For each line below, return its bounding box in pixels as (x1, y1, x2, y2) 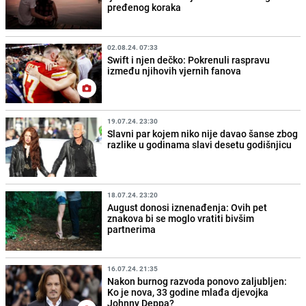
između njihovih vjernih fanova (107, 64, 242, 77)
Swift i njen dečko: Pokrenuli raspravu (107, 53, 270, 66)
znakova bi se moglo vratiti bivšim (107, 211, 255, 225)
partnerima (107, 222, 156, 236)
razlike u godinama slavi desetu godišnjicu (107, 137, 292, 151)
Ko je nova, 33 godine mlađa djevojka (107, 285, 269, 298)
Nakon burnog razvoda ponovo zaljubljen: (107, 274, 288, 288)
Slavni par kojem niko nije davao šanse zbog (107, 126, 298, 140)
